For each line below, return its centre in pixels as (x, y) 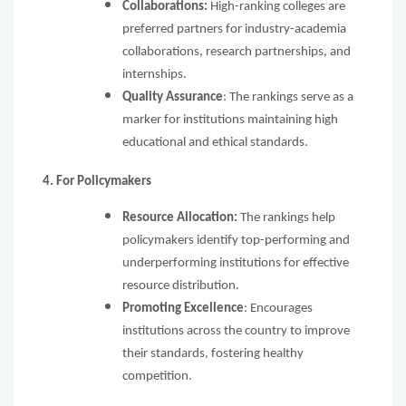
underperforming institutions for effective (236, 263)
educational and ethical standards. (217, 143)
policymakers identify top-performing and (236, 240)
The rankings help (286, 217)
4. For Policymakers (97, 182)
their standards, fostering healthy (213, 353)
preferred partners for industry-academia (234, 30)
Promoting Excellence (183, 308)
